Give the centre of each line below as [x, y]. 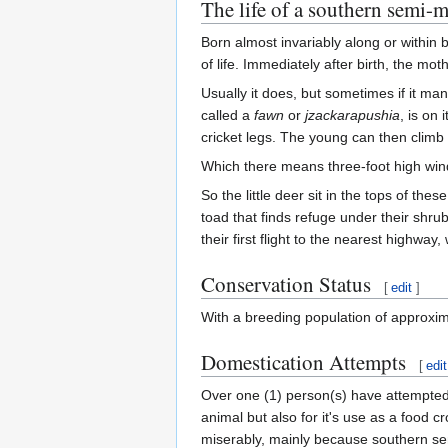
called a [227, 114]
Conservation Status [286, 283]
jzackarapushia [352, 114]
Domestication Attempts [303, 361]
